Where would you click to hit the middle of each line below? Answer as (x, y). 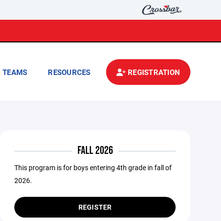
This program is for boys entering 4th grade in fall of (93, 167)
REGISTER (95, 207)
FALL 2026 (95, 151)
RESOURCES (69, 72)
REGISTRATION (153, 72)
